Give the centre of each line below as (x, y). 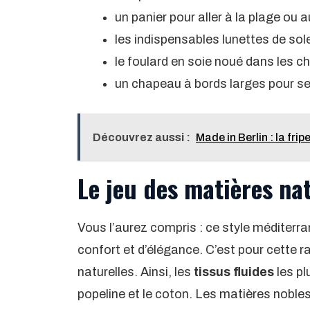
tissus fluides (232, 272)
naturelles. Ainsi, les (134, 272)
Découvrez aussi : (142, 137)
